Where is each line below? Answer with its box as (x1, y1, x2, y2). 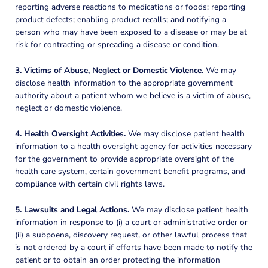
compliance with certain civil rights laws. (15, 178, 165, 190)
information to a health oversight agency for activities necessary (15, 140, 252, 152)
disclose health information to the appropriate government (15, 77, 233, 89)
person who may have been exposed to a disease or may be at (15, 26, 247, 38)
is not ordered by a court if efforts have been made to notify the (15, 241, 252, 253)
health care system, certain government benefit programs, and (15, 165, 245, 177)
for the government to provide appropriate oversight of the (15, 153, 234, 165)
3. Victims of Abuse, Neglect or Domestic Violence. (15, 64, 203, 76)
